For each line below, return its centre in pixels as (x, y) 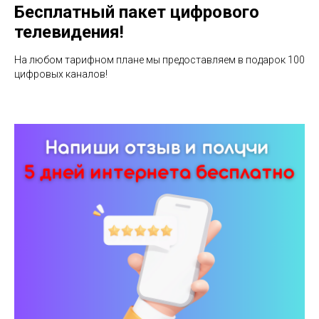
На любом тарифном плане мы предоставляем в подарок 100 (159, 59)
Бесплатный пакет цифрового (137, 12)
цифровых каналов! (61, 74)
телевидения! (69, 32)
